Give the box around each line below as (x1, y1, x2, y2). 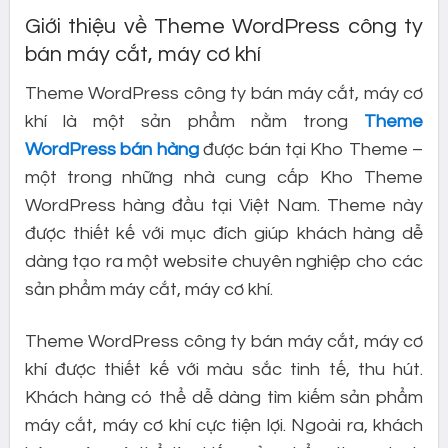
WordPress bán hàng (24, 140, 199, 160)
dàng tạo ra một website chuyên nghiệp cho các (24, 252, 424, 272)
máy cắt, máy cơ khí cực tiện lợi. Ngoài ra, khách (24, 415, 424, 435)
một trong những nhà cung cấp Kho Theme (24, 168, 424, 188)
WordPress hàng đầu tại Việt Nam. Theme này (24, 196, 424, 216)
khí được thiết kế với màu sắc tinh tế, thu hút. (24, 359, 424, 379)
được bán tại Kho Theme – (198, 140, 424, 160)
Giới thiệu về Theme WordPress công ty (24, 15, 424, 39)
